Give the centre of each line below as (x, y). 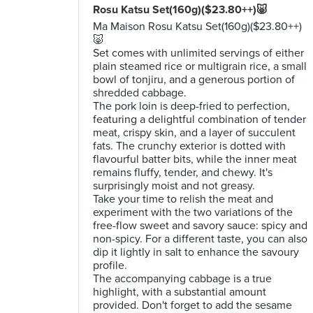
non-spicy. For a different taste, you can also (200, 239)
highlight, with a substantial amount (180, 292)
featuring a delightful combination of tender (199, 119)
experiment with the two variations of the (193, 212)
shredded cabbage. (140, 93)
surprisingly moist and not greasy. (174, 186)
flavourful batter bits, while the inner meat (195, 159)
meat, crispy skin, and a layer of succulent (194, 133)
